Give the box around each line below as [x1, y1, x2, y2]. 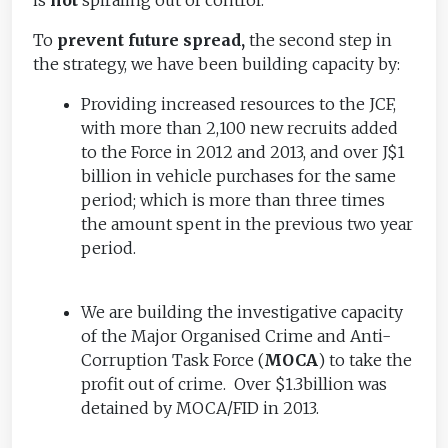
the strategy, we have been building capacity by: [33, 53, 401, 74]
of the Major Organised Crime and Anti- [81, 325, 392, 346]
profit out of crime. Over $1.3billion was [81, 373, 388, 394]
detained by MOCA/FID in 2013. [81, 397, 320, 418]
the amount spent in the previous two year [81, 213, 414, 234]
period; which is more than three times [81, 189, 386, 210]
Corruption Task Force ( [81, 349, 265, 370]
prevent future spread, [57, 29, 250, 50]
